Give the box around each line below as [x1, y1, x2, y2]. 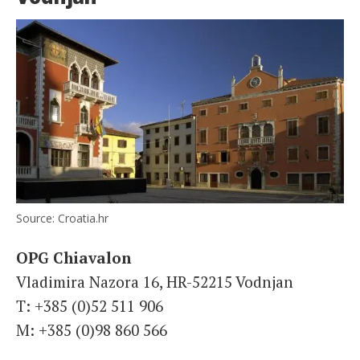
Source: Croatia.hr [16, 211, 108, 227]
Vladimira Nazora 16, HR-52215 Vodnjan [16, 272, 293, 292]
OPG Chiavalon [16, 247, 131, 268]
